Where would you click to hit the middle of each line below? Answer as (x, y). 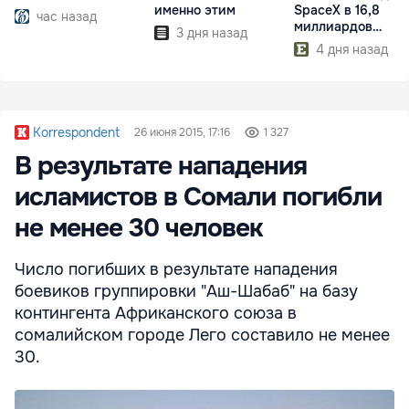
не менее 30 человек (139, 228)
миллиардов (333, 26)
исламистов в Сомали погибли (198, 197)
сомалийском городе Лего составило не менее (202, 335)
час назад (67, 16)
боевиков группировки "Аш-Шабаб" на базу (186, 291)
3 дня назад (212, 32)
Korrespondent (76, 132)
